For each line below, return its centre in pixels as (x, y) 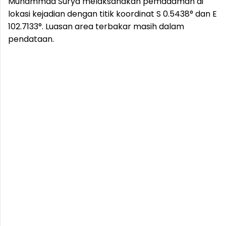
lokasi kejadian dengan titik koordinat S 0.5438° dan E (112, 14)
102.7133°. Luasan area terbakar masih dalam (96, 26)
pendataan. (31, 39)
